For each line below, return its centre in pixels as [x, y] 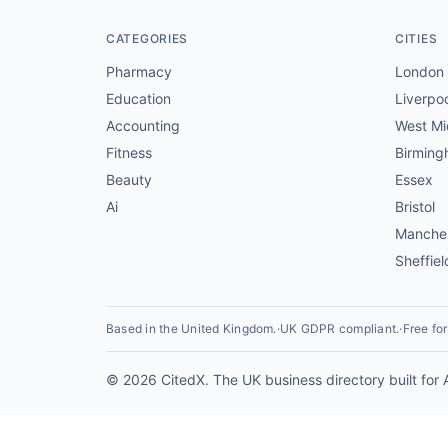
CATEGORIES [147, 38]
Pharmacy [139, 71]
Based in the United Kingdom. [191, 328]
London [419, 71]
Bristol [415, 206]
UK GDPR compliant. [339, 328]
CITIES [416, 38]
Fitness [129, 152]
